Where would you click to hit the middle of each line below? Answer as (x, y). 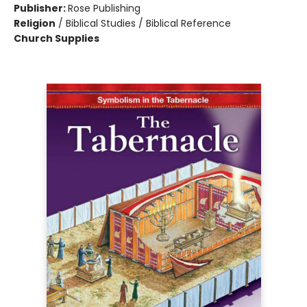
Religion (35, 23)
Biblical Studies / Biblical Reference (148, 23)
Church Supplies (57, 38)
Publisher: (41, 8)
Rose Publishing (104, 8)
